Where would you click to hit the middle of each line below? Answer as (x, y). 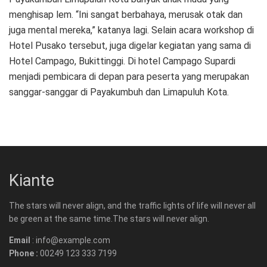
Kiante (32, 180)
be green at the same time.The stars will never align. (109, 219)
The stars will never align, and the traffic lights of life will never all (132, 206)
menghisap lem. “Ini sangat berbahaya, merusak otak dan (126, 14)
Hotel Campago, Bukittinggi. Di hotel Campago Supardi (122, 61)
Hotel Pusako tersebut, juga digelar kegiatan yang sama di (130, 45)
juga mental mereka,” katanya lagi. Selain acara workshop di (131, 30)
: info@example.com (70, 240)
